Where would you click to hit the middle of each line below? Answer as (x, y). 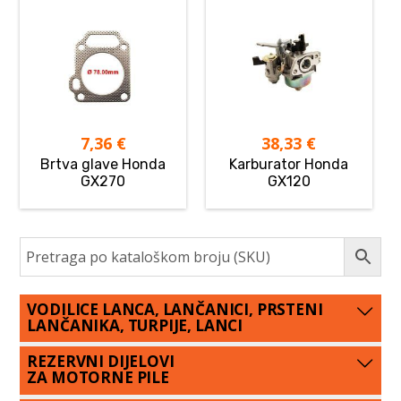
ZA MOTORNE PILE (98, 378)
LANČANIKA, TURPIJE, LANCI (135, 325)
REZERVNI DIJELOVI (101, 362)
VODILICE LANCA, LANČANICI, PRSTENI (175, 309)
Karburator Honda (289, 164)
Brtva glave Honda (103, 164)
